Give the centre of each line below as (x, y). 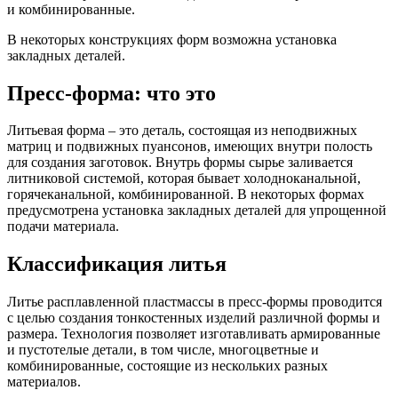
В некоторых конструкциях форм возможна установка (172, 39)
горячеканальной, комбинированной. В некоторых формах (186, 195)
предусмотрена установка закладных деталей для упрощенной (197, 211)
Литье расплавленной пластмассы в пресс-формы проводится (195, 302)
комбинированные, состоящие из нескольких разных (167, 366)
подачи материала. (63, 227)
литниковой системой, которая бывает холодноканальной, (184, 179)
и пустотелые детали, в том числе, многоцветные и (163, 350)
